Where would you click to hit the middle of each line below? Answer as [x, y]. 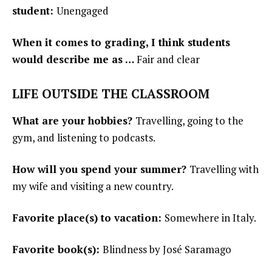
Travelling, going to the [189, 121]
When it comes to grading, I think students [121, 42]
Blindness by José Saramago [167, 249]
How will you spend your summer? [101, 169]
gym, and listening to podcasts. [84, 138]
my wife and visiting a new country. [93, 186]
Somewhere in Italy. [210, 218]
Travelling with [224, 169]
